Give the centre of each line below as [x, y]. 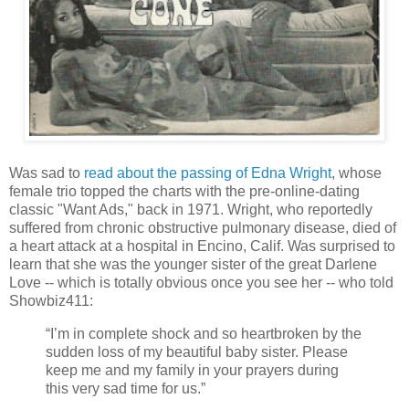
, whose [357, 173]
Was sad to [47, 173]
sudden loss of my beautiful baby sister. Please [197, 352]
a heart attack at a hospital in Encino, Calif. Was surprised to [202, 246]
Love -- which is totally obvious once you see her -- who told [201, 283]
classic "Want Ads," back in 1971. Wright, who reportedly [191, 210]
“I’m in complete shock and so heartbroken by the [204, 334]
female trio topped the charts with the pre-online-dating [184, 192]
